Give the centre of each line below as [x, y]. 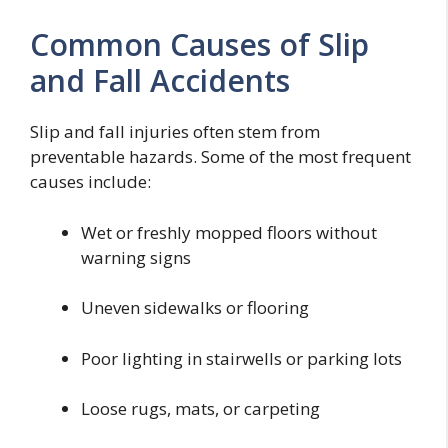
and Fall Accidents [160, 81]
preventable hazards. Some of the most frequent [220, 157]
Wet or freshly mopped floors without [229, 232]
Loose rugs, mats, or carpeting [200, 409]
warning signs [136, 257]
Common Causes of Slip [199, 45]
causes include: [90, 182]
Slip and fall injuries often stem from [175, 132]
